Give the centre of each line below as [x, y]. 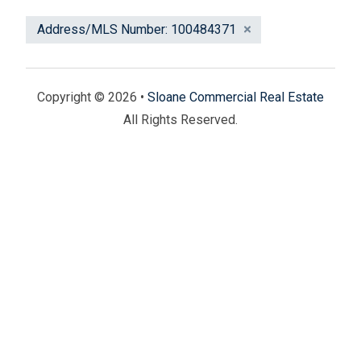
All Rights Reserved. [180, 120]
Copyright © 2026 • [92, 98]
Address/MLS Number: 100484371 [136, 29]
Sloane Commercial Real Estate [236, 98]
